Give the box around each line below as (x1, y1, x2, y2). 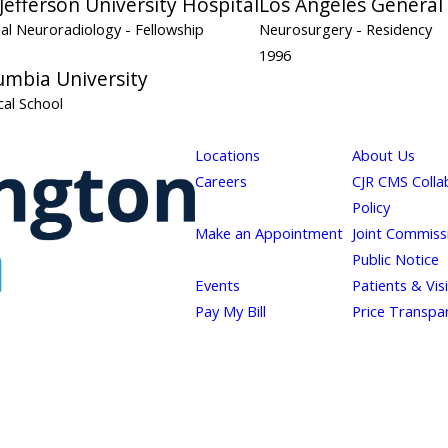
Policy (351, 196, 390, 217)
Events (194, 274, 240, 295)
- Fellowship (125, 18, 204, 39)
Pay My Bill (194, 300, 266, 321)
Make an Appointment (194, 222, 343, 243)
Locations (194, 144, 260, 165)
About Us (351, 144, 415, 165)
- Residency (356, 18, 432, 39)
